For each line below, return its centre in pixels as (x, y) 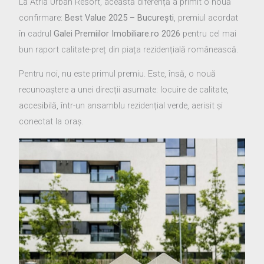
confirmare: (42, 17)
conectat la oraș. (51, 122)
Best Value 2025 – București (120, 17)
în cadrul (37, 33)
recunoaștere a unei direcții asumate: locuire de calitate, (124, 90)
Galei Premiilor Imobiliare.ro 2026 (118, 33)
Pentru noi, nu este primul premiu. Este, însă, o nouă (118, 74)
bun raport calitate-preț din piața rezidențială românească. (129, 49)
